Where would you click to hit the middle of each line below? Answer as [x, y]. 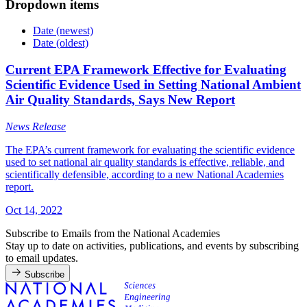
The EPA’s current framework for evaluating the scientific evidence [150, 149]
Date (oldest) [61, 43]
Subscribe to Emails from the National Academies [113, 233]
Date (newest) [63, 31]
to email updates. [42, 258]
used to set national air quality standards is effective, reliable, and [145, 162]
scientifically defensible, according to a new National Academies [145, 174]
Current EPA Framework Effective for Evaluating [146, 70]
